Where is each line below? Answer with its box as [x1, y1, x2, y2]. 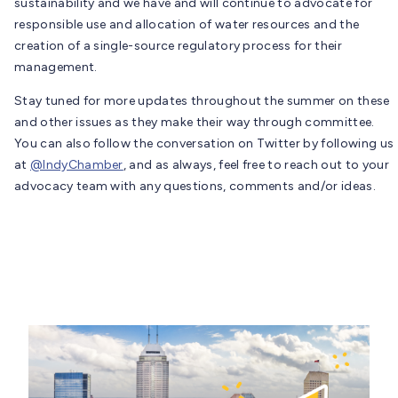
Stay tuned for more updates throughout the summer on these [14, 92, 390, 108]
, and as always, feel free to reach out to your [123, 156, 389, 172]
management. [14, 59, 98, 75]
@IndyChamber [29, 156, 123, 172]
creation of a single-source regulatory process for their [14, 37, 342, 53]
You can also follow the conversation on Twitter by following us [14, 135, 394, 151]
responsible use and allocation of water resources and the [14, 16, 360, 32]
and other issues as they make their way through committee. [14, 114, 375, 130]
